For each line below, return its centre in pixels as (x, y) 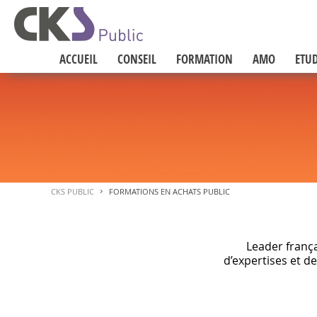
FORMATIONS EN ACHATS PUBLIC (169, 192)
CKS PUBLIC (73, 192)
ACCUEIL (79, 59)
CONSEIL (137, 59)
